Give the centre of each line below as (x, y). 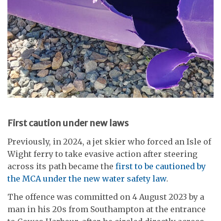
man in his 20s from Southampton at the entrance (107, 209)
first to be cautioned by (161, 166)
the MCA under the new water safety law (87, 178)
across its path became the (61, 166)
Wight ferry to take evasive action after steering (102, 154)
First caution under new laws (68, 123)
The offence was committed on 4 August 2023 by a (106, 197)
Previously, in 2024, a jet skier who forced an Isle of (109, 141)
